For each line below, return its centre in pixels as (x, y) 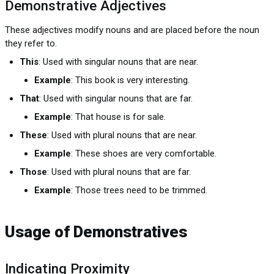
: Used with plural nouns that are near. (122, 135)
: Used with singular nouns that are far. (116, 98)
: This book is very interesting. (130, 80)
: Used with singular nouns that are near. (118, 61)
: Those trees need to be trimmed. (139, 190)
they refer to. (31, 43)
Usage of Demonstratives (96, 231)
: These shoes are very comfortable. (144, 153)
